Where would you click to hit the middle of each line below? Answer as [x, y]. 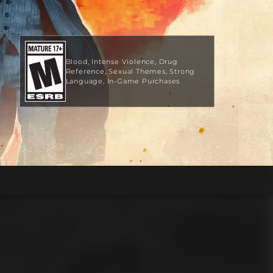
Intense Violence [123, 62]
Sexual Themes [137, 71]
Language [84, 81]
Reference [85, 71]
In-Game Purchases [144, 81]
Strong [183, 71]
